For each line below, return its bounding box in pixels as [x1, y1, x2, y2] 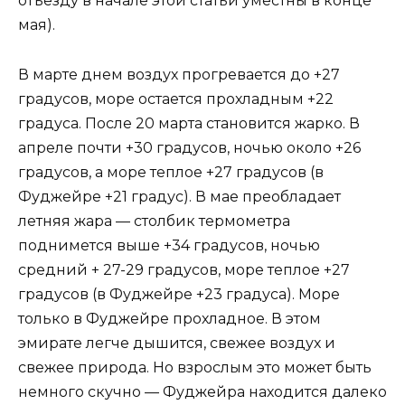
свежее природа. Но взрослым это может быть [18, 358, 372, 376]
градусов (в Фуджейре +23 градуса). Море [18, 285, 340, 303]
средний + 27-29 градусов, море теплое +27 [18, 260, 350, 278]
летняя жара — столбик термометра [18, 212, 290, 230]
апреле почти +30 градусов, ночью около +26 [18, 138, 361, 156]
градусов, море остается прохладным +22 [18, 89, 334, 108]
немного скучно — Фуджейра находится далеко [18, 382, 387, 400]
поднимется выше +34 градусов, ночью [18, 236, 320, 254]
